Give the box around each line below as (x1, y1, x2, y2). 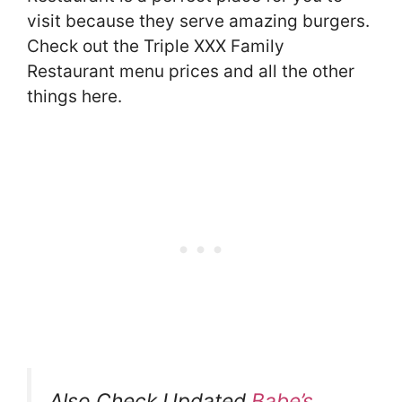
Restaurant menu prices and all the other (27, 60, 354, 82)
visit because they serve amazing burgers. (27, 10, 370, 31)
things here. (27, 85, 122, 107)
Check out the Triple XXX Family (27, 35, 284, 57)
